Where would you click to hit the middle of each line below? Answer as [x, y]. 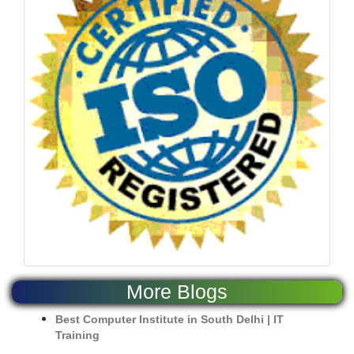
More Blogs [177, 292]
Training [77, 335]
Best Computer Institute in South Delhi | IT [169, 320]
